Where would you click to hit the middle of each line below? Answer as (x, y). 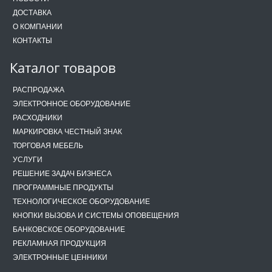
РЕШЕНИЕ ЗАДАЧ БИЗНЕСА (62, 173)
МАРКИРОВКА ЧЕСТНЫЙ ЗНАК (67, 131)
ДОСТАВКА (32, 12)
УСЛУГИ (28, 159)
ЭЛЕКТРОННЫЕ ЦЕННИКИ (60, 257)
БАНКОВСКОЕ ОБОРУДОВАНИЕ (69, 229)
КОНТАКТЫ (32, 40)
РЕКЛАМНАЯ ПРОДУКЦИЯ (59, 243)
